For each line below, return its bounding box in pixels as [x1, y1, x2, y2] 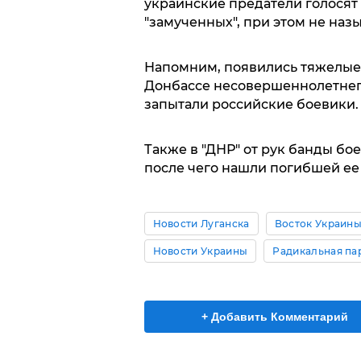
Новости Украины [152, 245, 248, 258]
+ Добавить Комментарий [201, 310, 348, 324]
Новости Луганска [152, 218, 250, 230]
